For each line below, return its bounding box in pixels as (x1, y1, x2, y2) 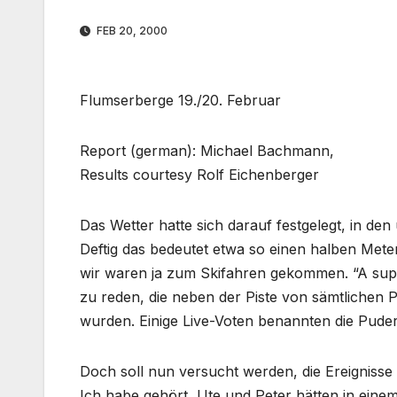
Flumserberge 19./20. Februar (80, 91, 281, 110)
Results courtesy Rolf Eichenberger (80, 166, 319, 184)
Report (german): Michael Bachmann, (80, 142, 334, 160)
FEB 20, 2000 (94, 24, 167, 38)
